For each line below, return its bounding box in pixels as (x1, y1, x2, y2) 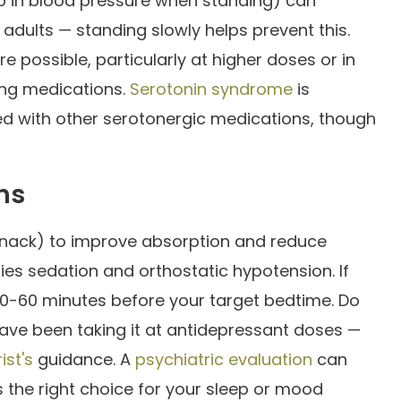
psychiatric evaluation (135, 347, 312, 371)
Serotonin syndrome (130, 77, 293, 100)
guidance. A (33, 347, 135, 371)
